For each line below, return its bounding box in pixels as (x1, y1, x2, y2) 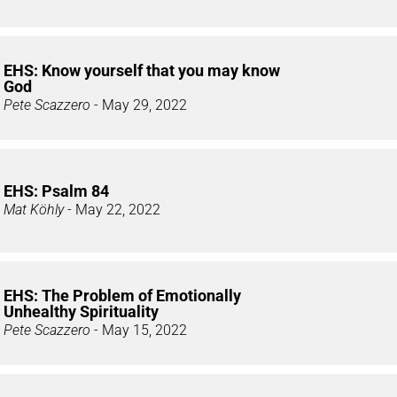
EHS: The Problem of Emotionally (4, 286, 241, 306)
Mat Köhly (4, 201, 64, 219)
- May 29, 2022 (90, 97, 187, 114)
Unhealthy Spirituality (4, 302, 159, 322)
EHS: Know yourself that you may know (4, 61, 280, 81)
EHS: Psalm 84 (4, 182, 109, 201)
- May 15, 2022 (90, 322, 187, 339)
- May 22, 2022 (64, 201, 160, 219)
